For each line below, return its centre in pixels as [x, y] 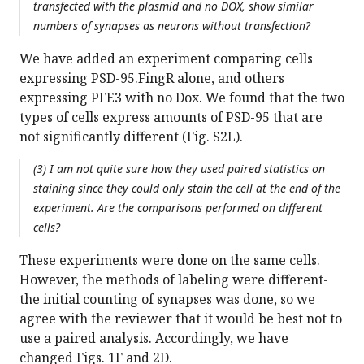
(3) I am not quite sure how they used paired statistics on [179, 169]
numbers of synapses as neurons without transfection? [172, 26]
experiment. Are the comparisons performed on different [178, 208]
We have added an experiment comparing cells [166, 59]
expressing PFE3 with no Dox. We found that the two [182, 98]
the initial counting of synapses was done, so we [167, 299]
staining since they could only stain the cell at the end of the [187, 188]
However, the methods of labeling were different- [174, 280]
